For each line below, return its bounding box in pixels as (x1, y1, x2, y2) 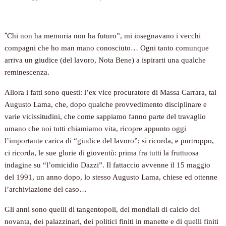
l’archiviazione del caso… (5, 185, 87, 194)
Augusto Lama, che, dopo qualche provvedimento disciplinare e (5, 100, 207, 109)
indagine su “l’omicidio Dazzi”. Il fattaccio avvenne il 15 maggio (5, 161, 211, 169)
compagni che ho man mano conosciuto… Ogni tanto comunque (5, 44, 209, 52)
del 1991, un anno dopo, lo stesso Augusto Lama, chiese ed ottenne (5, 173, 218, 182)
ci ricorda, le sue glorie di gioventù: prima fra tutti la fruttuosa (5, 149, 199, 157)
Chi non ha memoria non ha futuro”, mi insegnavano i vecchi (7, 32, 201, 40)
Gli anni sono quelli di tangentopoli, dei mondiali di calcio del (5, 205, 200, 214)
